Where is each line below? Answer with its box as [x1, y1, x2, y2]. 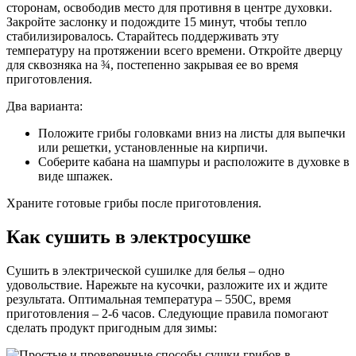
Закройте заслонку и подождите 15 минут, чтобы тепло [6, 15, 307, 29]
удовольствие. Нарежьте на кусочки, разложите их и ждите [6, 278, 327, 292]
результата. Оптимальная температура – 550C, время [6, 292, 291, 307]
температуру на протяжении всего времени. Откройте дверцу [6, 44, 342, 58]
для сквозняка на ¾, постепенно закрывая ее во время [6, 58, 298, 72]
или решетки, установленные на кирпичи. [38, 141, 268, 155]
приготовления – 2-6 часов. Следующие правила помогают [6, 307, 328, 321]
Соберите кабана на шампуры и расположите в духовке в [38, 155, 350, 169]
